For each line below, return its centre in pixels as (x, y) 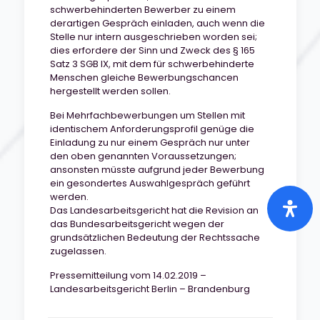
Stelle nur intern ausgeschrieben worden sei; (153, 37)
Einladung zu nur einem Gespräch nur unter (150, 142)
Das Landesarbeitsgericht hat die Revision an (154, 210)
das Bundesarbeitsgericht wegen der (137, 224)
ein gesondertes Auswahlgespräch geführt (150, 183)
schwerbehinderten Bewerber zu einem (142, 10)
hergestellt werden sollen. (111, 91)
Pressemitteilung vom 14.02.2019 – (128, 275)
